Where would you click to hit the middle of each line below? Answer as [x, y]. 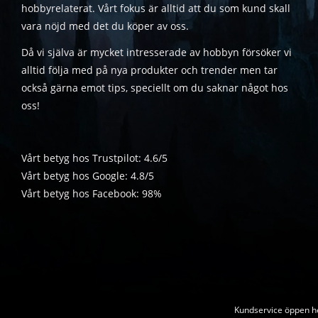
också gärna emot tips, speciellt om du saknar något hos [155, 88]
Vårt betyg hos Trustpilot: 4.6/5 [94, 158]
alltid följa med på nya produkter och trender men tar [149, 70]
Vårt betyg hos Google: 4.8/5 [88, 176]
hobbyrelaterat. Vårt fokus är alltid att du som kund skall [156, 9]
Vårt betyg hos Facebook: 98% [92, 194]
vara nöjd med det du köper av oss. [105, 26]
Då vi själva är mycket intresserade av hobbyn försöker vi [157, 53]
